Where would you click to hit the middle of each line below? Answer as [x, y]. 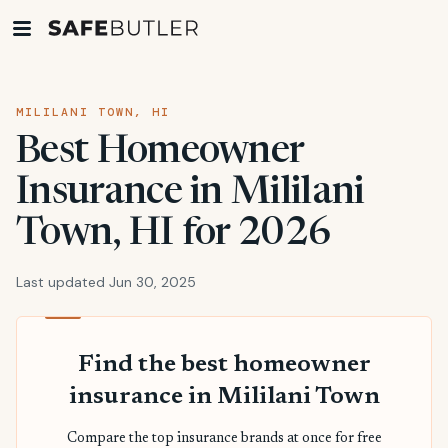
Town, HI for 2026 [174, 235]
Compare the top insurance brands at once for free [224, 439]
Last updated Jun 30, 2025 [106, 282]
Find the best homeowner [224, 365]
